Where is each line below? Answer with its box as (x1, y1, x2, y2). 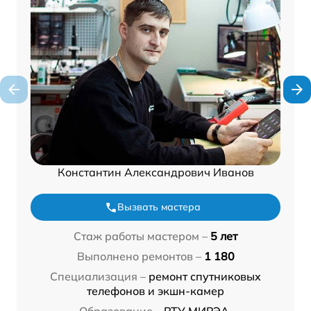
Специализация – (50, 269, 146, 284)
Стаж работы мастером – (74, 229, 208, 244)
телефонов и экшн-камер (87, 284, 224, 299)
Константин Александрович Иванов (57, 165, 254, 180)
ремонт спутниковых (149, 269, 261, 284)
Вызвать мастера (117, 201, 201, 214)
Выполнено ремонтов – (76, 249, 201, 264)
